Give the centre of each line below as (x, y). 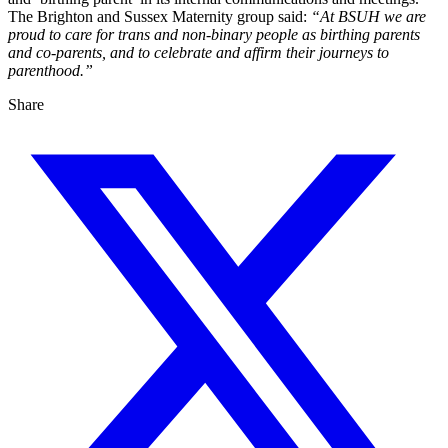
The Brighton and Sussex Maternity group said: (159, 17)
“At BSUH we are (368, 17)
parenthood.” (50, 71)
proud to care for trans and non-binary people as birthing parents (214, 35)
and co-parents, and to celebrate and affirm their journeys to (198, 53)
